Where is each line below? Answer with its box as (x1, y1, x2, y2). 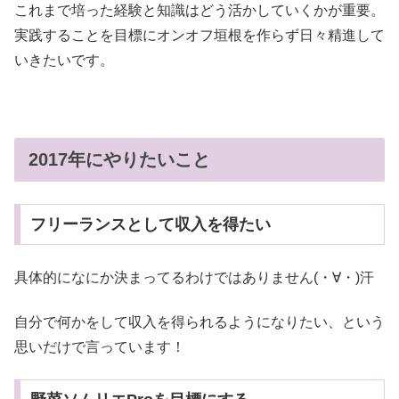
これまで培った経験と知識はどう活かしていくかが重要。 (14, 3, 385, 19)
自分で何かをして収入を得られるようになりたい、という (14, 314, 385, 330)
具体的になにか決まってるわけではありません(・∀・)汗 (14, 269, 374, 285)
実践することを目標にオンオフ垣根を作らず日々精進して (14, 28, 385, 44)
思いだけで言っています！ (14, 339, 185, 355)
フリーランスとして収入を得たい (29, 216, 271, 234)
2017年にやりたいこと (28, 150, 210, 170)
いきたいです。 (14, 53, 114, 69)
